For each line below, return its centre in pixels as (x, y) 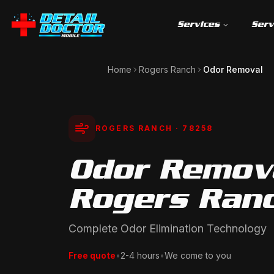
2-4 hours (140, 255)
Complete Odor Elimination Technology (168, 228)
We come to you (198, 255)
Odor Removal (233, 69)
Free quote (92, 255)
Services (199, 24)
